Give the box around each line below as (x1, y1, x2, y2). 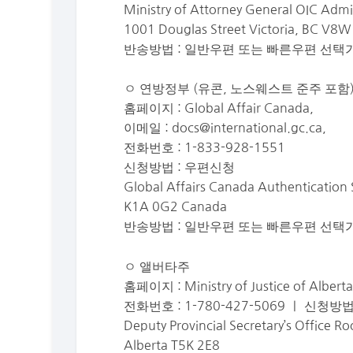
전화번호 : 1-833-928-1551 (124, 141, 286, 154)
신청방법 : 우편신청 (124, 161, 236, 174)
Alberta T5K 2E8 (124, 338, 221, 351)
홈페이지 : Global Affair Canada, (124, 102, 314, 115)
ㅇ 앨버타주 (124, 259, 191, 273)
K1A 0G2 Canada (124, 200, 228, 214)
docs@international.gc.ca (172, 121, 323, 135)
